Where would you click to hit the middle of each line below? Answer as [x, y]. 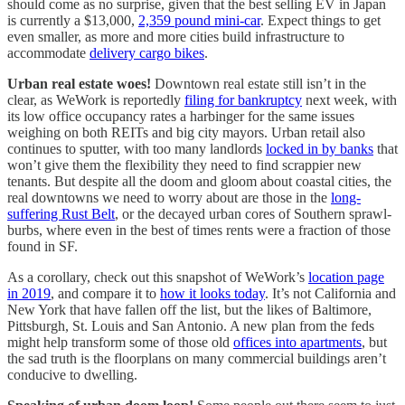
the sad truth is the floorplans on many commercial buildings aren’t [197, 358]
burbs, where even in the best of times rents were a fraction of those [199, 230]
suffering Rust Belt [61, 213]
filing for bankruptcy [243, 99]
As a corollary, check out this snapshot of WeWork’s [158, 277]
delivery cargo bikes [147, 52]
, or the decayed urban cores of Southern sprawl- [253, 213]
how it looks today [212, 293]
